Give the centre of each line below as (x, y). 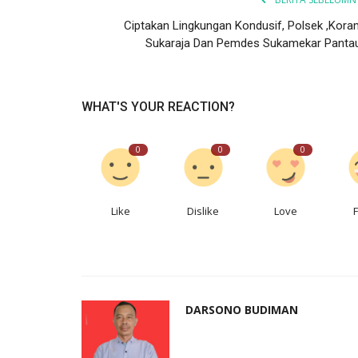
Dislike (203, 211)
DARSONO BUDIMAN (242, 309)
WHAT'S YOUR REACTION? (158, 106)
